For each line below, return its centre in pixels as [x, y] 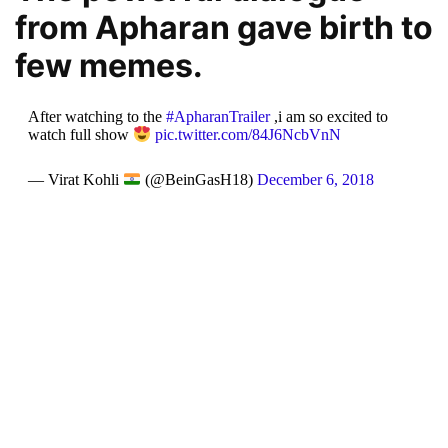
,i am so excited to [328, 117]
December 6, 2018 [315, 179]
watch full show [80, 135]
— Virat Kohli [75, 179]
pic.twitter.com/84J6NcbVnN [247, 135]
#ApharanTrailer [217, 117]
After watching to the [96, 117]
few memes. [109, 66]
